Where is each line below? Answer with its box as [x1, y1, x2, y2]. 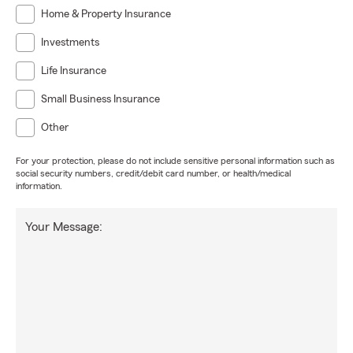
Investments [41, 37, 99, 48]
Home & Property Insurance [41, 9, 171, 20]
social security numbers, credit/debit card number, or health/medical [16, 169, 291, 178]
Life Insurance [41, 65, 106, 76]
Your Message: [25, 221, 102, 233]
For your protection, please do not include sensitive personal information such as [16, 156, 335, 165]
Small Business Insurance [41, 94, 160, 105]
